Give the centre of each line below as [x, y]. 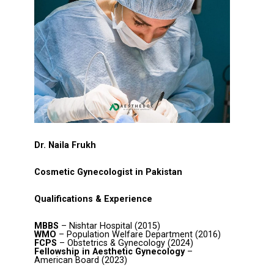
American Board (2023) [81, 260]
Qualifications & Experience [93, 199]
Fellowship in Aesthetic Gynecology [109, 252]
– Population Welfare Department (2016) [139, 235]
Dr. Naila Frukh [65, 145]
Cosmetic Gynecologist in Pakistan [108, 172]
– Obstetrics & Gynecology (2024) [125, 243]
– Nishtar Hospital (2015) [109, 226]
